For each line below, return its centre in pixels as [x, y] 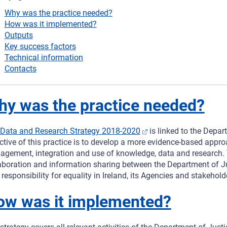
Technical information [44, 58]
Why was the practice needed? [58, 13]
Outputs [18, 35]
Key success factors [40, 47]
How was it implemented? [50, 24]
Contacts [20, 69]
